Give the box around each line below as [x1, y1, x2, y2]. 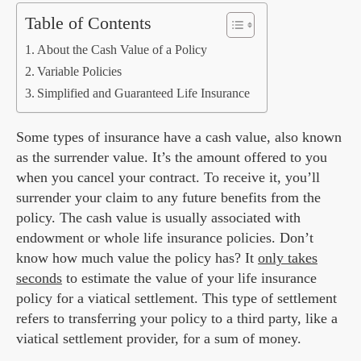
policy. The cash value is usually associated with [16, 210, 301, 226]
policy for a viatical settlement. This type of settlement [16, 290, 337, 307]
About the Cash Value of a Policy [37, 43, 208, 58]
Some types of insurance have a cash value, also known [16, 129, 342, 146]
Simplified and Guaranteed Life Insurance [37, 86, 251, 102]
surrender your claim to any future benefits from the [16, 189, 321, 206]
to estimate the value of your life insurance [62, 270, 317, 287]
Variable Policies [37, 64, 122, 80]
